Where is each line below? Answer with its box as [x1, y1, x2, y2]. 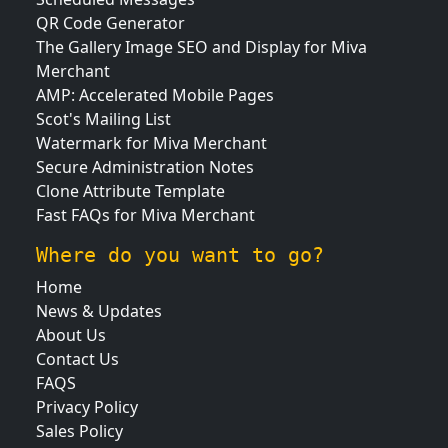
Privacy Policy [36, 396, 138, 418]
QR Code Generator [36, 12, 185, 34]
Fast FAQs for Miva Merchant [36, 204, 255, 226]
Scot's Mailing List [36, 108, 171, 130]
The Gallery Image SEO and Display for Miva [36, 36, 367, 58]
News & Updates [36, 300, 162, 322]
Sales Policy [36, 420, 123, 442]
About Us [36, 324, 106, 346]
